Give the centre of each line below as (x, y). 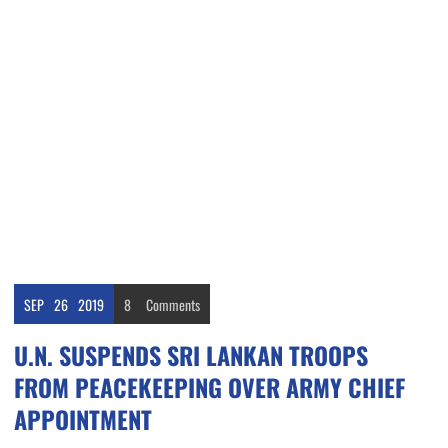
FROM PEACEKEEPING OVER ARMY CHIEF (209, 387)
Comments (173, 305)
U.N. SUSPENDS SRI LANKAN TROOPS (191, 355)
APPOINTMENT (83, 419)
